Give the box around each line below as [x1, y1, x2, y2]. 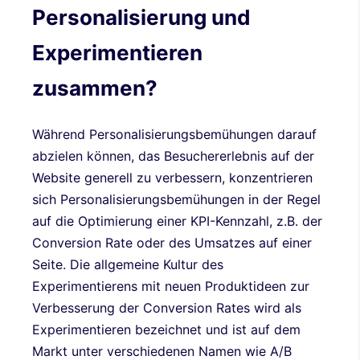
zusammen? [32, 76, 157, 101]
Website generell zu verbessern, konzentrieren [32, 169, 313, 186]
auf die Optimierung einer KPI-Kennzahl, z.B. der [32, 212, 322, 229]
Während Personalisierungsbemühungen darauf [32, 125, 317, 142]
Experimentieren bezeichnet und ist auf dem [32, 321, 301, 337]
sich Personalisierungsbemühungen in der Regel [32, 190, 321, 207]
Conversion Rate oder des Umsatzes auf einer [32, 234, 312, 251]
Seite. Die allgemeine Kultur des [32, 256, 223, 272]
